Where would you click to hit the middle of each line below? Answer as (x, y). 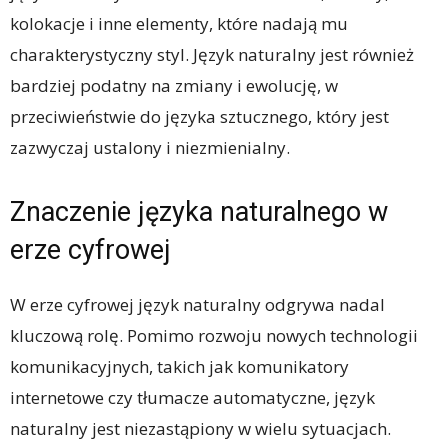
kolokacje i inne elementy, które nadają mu (179, 23)
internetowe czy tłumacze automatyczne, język (192, 397)
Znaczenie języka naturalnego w (199, 211)
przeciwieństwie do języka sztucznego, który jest (199, 116)
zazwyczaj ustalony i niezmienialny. (150, 147)
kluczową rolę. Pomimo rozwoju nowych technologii (214, 335)
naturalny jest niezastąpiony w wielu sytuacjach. (200, 428)
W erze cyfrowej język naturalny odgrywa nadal (197, 304)
